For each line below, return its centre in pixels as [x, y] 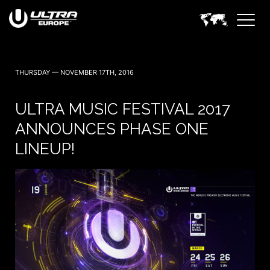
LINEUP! [45, 149]
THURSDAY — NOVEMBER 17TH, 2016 [74, 72]
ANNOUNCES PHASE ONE [112, 129]
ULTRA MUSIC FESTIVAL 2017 [123, 109]
